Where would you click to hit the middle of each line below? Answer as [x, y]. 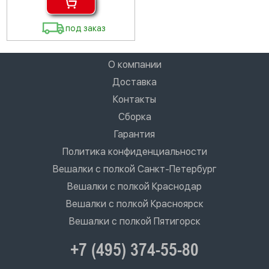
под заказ [86, 28]
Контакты [134, 99]
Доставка [134, 82]
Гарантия [134, 134]
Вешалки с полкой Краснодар [134, 186]
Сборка [134, 117]
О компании [134, 65]
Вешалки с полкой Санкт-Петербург [134, 169]
